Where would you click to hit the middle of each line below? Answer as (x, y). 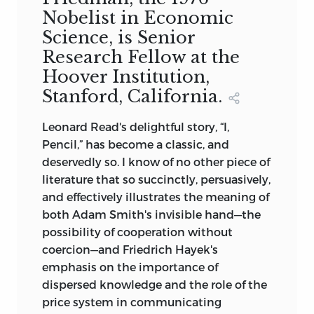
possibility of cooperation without (137, 232)
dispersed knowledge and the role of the (155, 285)
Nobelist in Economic (138, 18)
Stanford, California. (132, 97)
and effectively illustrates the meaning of (156, 197)
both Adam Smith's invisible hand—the (151, 214)
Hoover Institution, (126, 77)
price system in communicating (132, 302)
